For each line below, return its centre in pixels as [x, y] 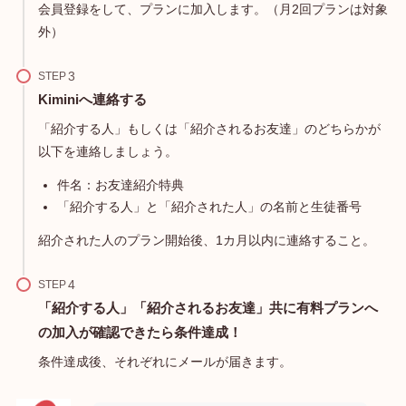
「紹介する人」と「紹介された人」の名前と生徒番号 [209, 207]
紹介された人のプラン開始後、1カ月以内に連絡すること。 [206, 241]
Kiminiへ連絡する [92, 99]
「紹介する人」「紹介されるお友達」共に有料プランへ [208, 308]
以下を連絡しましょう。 [107, 151]
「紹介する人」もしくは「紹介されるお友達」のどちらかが [209, 128]
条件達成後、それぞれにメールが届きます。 [164, 362]
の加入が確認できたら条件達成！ [140, 333]
